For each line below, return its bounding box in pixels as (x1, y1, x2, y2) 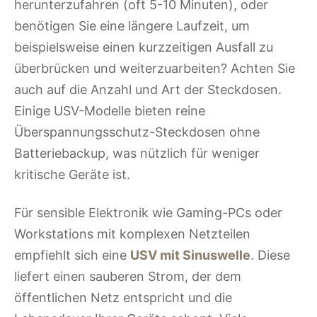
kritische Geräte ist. (14, 166, 130, 182)
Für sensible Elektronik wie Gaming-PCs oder (14, 204, 282, 220)
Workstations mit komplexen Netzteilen (14, 226, 250, 241)
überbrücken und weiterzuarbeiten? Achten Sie (14, 60, 295, 76)
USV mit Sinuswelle (130, 247, 250, 263)
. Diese (250, 247, 290, 263)
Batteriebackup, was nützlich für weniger (14, 145, 260, 161)
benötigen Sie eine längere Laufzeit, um (14, 18, 250, 33)
